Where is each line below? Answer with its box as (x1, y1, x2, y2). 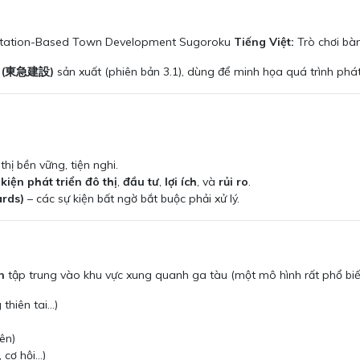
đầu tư (123, 174, 159, 190)
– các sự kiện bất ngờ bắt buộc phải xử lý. (24, 191, 239, 207)
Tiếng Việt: (234, 35, 294, 50)
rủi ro (219, 174, 248, 190)
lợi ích (165, 174, 197, 190)
